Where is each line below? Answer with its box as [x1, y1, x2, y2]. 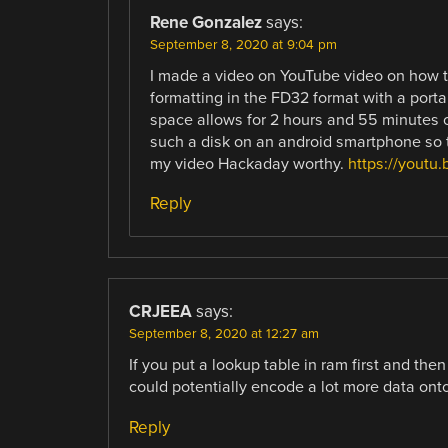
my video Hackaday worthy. [149, 154, 348, 175]
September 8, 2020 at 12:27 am [128, 326, 319, 343]
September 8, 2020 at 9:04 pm [149, 37, 337, 54]
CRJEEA [128, 301, 192, 323]
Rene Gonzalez [149, 12, 262, 34]
